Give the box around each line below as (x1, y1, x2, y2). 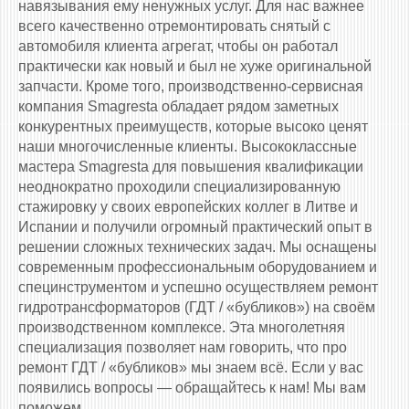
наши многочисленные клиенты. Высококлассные (18, 139, 357, 155)
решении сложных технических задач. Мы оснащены (18, 239, 377, 256)
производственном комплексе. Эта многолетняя (18, 320, 345, 336)
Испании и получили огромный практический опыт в (18, 219, 372, 236)
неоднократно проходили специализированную (18, 179, 341, 195)
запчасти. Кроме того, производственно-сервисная (18, 79, 363, 95)
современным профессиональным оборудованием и (18, 259, 377, 276)
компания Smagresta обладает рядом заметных (18, 99, 339, 115)
